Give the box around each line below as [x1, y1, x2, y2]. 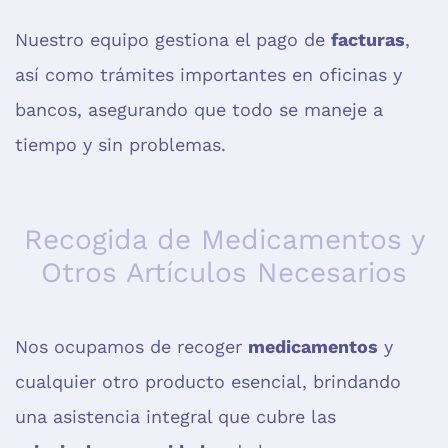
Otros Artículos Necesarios [41, 256, 407, 290]
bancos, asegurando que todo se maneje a [15, 99, 383, 121]
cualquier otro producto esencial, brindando [15, 371, 401, 393]
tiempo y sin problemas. [15, 134, 226, 156]
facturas [331, 29, 405, 51]
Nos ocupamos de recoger [15, 336, 248, 358]
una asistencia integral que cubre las [15, 406, 336, 428]
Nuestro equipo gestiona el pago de [15, 29, 331, 51]
